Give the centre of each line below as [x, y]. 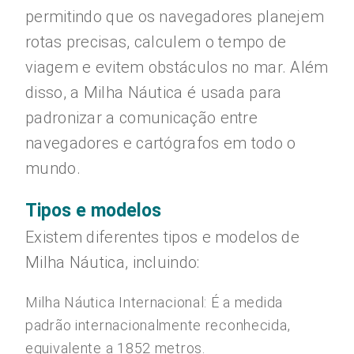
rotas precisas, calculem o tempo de [156, 42]
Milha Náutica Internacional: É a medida [154, 302]
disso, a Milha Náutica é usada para [154, 92]
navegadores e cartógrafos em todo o [161, 143]
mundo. [53, 168]
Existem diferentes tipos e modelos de [163, 237]
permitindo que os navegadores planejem [175, 17]
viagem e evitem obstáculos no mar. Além [177, 67]
